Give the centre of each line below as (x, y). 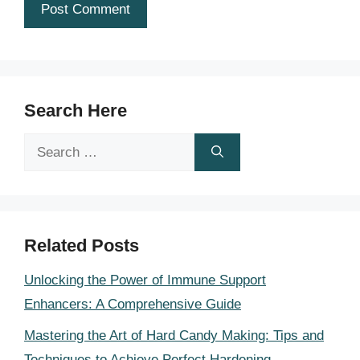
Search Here (76, 110)
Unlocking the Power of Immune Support (145, 280)
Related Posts (82, 245)
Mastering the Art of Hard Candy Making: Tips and (174, 335)
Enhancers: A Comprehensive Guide (133, 304)
